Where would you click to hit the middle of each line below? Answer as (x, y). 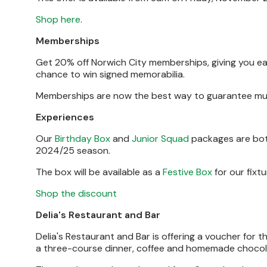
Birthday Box (83, 139)
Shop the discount (76, 193)
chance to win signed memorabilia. (110, 74)
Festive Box (187, 172)
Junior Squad (160, 139)
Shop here (58, 19)
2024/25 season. (73, 150)
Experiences (65, 117)
